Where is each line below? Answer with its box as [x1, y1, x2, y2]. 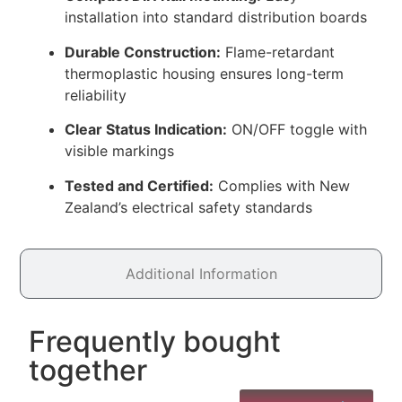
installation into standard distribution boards [65, 8, 368, 27]
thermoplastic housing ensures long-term [65, 64, 345, 83]
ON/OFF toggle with [227, 120, 368, 139]
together [29, 353, 148, 389]
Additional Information [125, 265, 277, 284]
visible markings [65, 142, 175, 161]
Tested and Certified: [65, 176, 214, 195]
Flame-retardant [221, 42, 336, 61]
